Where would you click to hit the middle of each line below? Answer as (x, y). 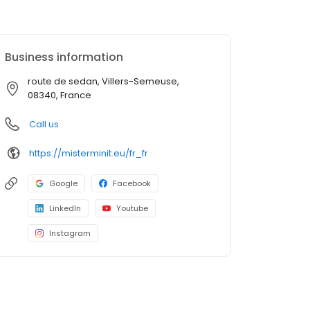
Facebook (132, 184)
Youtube (132, 209)
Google (63, 184)
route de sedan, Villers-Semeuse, (103, 82)
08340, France (60, 95)
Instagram (70, 234)
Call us (44, 125)
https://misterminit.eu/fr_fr (89, 153)
